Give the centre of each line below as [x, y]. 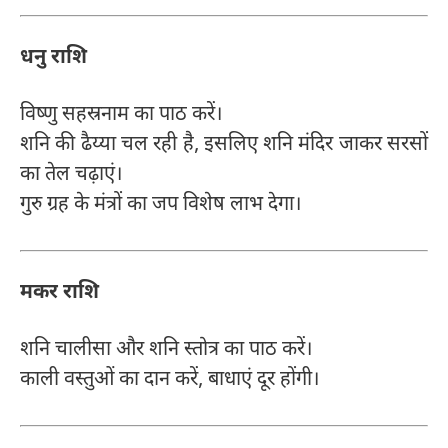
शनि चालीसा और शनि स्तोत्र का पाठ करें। [166, 349]
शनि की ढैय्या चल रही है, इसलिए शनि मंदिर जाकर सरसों [224, 144]
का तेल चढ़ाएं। [71, 174]
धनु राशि [53, 58]
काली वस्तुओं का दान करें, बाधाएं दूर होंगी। [170, 379]
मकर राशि [59, 293]
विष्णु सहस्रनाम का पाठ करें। [121, 114]
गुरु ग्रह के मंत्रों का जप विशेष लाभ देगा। [161, 204]
